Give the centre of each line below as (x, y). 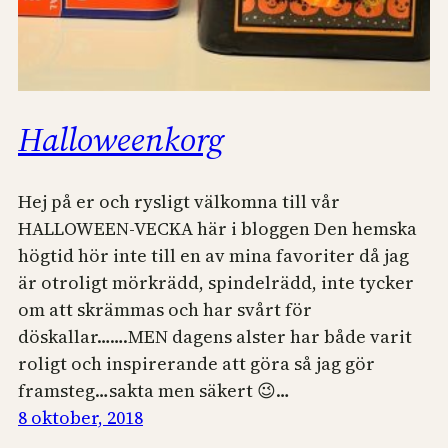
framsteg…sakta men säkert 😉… (154, 390)
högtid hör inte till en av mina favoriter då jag (213, 255)
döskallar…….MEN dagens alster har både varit (215, 336)
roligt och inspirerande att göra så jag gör (196, 363)
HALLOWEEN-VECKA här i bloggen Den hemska (217, 228)
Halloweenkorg (121, 139)
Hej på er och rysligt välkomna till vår (179, 201)
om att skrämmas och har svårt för (165, 309)
